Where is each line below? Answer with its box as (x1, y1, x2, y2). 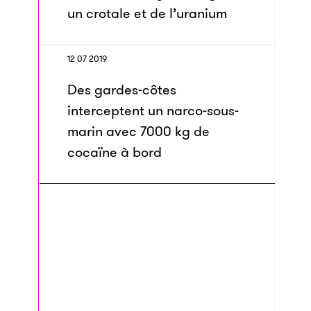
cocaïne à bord (67, 142, 162, 162)
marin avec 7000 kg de (67, 121, 210, 141)
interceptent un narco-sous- (67, 101, 239, 120)
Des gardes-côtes (67, 80, 176, 99)
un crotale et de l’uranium (67, 3, 227, 23)
